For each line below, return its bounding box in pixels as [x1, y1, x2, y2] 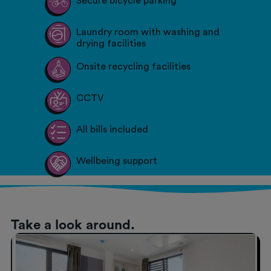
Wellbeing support [76, 155, 158, 166]
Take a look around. [11, 218, 135, 232]
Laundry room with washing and [76, 27, 220, 37]
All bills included [76, 124, 149, 134]
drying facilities [76, 38, 146, 48]
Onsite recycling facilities [76, 61, 191, 71]
